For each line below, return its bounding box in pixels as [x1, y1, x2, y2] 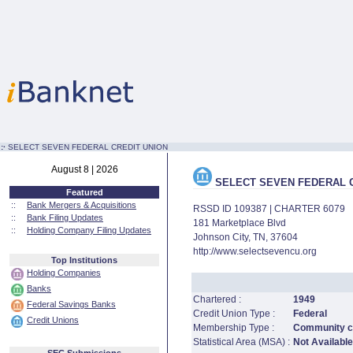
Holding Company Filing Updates [27, 225, 151, 235]
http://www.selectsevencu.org [193, 246, 317, 257]
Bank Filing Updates [27, 213, 103, 222]
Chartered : [193, 294, 241, 305]
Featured [65, 188, 103, 197]
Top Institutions [51, 255, 117, 265]
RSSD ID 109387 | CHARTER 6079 [193, 203, 345, 214]
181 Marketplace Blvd [193, 217, 286, 229]
